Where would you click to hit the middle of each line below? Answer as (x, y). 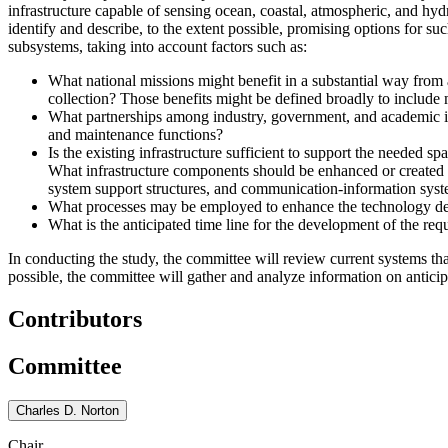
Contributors (75, 318)
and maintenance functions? (135, 134)
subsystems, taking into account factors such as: (157, 46)
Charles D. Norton (67, 410)
